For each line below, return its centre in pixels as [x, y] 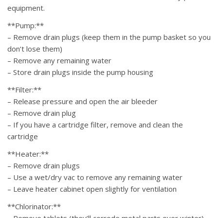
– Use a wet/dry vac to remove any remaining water [95, 177]
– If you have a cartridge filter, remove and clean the [95, 125]
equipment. [26, 8]
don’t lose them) [35, 49]
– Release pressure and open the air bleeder [82, 101]
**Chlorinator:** [34, 207]
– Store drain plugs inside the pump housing [80, 72]
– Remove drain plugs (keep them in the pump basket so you [109, 37]
